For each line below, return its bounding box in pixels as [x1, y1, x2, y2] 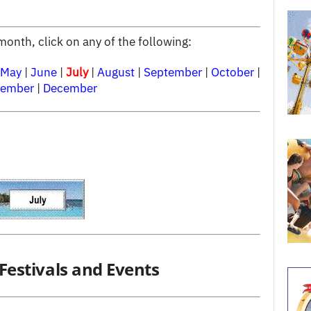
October [210, 64, 254, 80]
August [96, 64, 135, 80]
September [143, 64, 202, 80]
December [42, 80, 97, 96]
